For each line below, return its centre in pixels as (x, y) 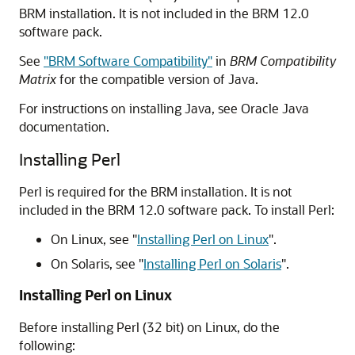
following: (47, 345)
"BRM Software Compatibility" (128, 61)
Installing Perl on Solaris (212, 263)
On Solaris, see (95, 263)
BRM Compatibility (283, 61)
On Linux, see (92, 239)
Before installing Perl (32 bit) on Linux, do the (149, 327)
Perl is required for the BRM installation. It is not (155, 191)
